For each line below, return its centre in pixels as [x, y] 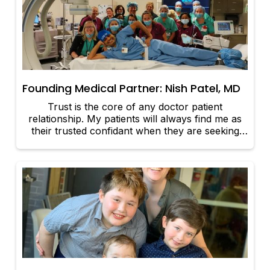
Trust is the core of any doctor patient [135, 107]
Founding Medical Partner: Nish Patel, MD [132, 89]
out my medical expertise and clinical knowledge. [135, 143]
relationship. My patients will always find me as [135, 119]
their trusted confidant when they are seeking [135, 131]
